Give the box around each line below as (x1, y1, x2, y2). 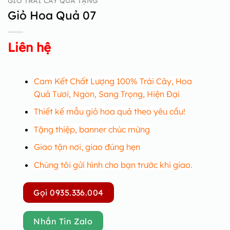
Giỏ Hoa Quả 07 (8, 8, 96, 23)
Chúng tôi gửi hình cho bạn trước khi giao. (33, 159, 193, 170)
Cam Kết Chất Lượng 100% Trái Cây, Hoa (33, 75, 192, 86)
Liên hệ (8, 39, 51, 55)
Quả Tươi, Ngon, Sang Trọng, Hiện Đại (33, 88, 180, 99)
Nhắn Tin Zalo (33, 216, 93, 226)
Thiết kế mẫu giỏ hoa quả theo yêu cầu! (33, 106, 185, 117)
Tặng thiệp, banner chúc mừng (33, 124, 150, 135)
